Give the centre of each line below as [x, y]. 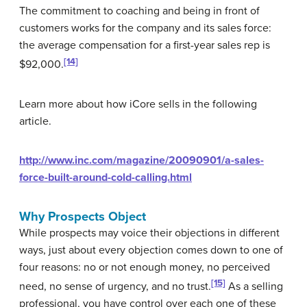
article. [35, 121]
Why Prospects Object [83, 216]
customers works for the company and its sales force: [145, 28]
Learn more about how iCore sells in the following [138, 104]
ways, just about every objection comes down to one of [151, 250]
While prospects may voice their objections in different [149, 233]
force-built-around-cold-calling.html [106, 177]
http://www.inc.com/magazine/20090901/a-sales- [142, 160]
